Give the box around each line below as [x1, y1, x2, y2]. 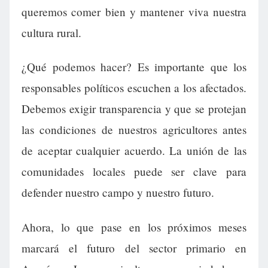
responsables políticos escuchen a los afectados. [22, 80, 246, 96]
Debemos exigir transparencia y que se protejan [22, 101, 246, 117]
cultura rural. [22, 25, 81, 41]
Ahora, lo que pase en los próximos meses [22, 219, 246, 234]
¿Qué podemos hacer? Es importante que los [22, 59, 246, 75]
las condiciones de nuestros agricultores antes [22, 122, 246, 138]
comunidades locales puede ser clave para [22, 164, 246, 179]
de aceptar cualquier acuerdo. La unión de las [22, 143, 246, 159]
